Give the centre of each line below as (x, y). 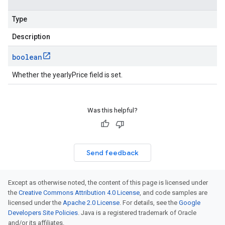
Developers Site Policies (43, 213)
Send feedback (113, 153)
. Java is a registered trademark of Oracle (137, 213)
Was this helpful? (113, 110)
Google (190, 203)
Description (31, 37)
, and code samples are (174, 193)
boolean (27, 57)
